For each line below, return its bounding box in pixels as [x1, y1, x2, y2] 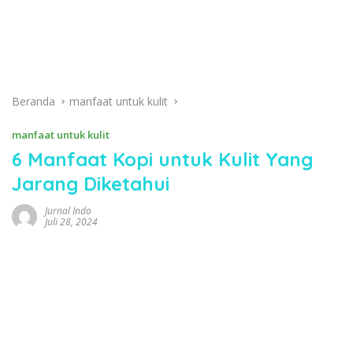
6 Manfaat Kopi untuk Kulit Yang [12, 147, 313, 171]
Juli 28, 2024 [45, 215, 98, 229]
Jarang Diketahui [12, 172, 169, 195]
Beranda [12, 94, 55, 109]
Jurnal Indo [45, 204, 91, 217]
